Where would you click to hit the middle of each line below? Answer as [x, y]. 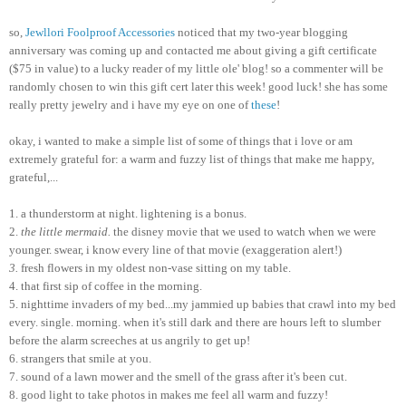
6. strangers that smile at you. [80, 358]
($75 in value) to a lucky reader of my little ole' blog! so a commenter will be [196, 68]
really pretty [40, 104]
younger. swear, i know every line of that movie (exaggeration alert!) [175, 249]
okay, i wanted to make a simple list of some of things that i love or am [181, 140]
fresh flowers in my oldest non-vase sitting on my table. [156, 267]
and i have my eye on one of [179, 104]
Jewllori [45, 32]
